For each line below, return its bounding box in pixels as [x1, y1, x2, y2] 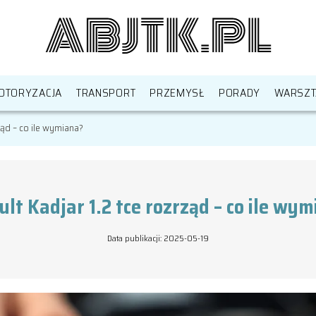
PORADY [218, 84, 261, 102]
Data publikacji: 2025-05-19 [107, 231, 209, 245]
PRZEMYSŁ [150, 84, 205, 102]
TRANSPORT [75, 84, 136, 102]
